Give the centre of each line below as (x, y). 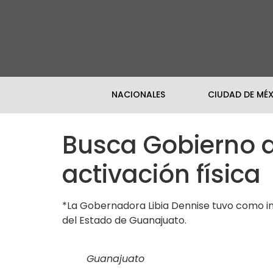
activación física (161, 174)
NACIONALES (138, 95)
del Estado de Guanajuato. (124, 220)
